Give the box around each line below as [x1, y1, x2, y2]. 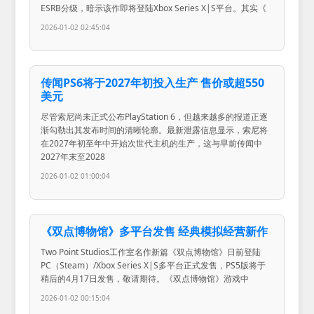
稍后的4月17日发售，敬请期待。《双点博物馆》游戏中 [41, 273, 250, 285]
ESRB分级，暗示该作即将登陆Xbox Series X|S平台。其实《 [41, 2, 267, 15]
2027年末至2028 [41, 151, 106, 163]
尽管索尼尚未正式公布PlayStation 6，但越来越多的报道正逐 [41, 111, 268, 123]
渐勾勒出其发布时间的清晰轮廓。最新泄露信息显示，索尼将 [41, 124, 268, 137]
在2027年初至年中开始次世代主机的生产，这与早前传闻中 [41, 137, 263, 150]
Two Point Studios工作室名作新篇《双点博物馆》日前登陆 [41, 246, 261, 259]
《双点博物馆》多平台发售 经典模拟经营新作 [41, 224, 268, 240]
